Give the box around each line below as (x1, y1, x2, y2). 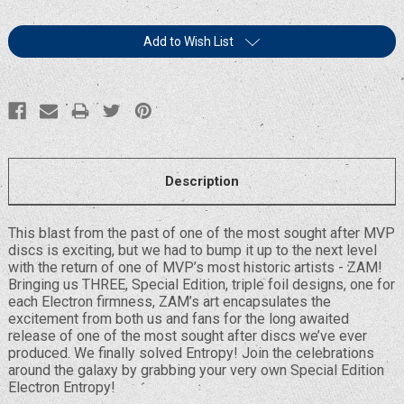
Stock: (7, 48, 47, 66)
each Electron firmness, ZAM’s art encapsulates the (7, 292, 331, 310)
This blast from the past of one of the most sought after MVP (7, 224, 395, 242)
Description (164, 172, 239, 189)
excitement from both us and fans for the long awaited (7, 309, 349, 327)
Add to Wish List (143, 33, 234, 49)
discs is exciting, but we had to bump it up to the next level (7, 241, 377, 259)
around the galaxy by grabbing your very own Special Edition (7, 361, 384, 379)
